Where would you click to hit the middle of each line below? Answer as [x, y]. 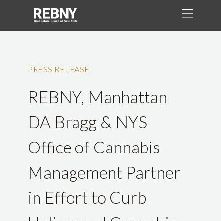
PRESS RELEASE [59, 69]
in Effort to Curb [87, 197]
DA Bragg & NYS [87, 122]
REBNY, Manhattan [97, 97]
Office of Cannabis [94, 147]
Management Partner [104, 172]
